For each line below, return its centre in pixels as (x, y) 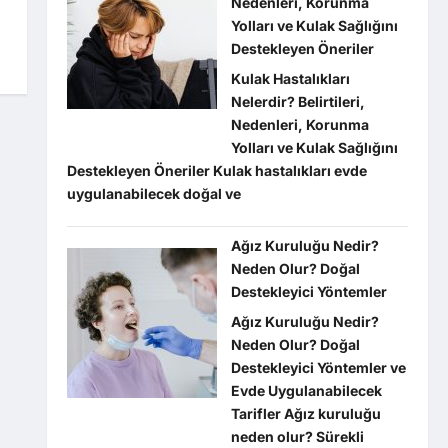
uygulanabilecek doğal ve (153, 193)
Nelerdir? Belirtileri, (297, 101)
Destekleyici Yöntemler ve (318, 367)
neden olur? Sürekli (297, 436)
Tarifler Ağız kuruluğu (305, 413)
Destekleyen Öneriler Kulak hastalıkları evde (216, 170)
